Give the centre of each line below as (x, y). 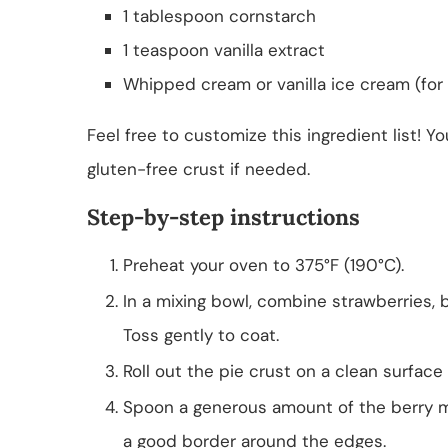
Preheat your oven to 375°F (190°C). (263, 264)
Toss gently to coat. (201, 334)
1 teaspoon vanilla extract (224, 49)
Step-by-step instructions (223, 216)
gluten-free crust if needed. (198, 168)
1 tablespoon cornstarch (219, 15)
